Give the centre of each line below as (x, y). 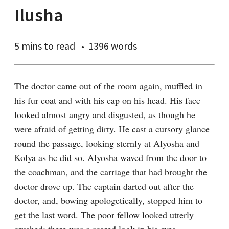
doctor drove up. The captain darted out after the (104, 186)
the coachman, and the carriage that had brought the (111, 172)
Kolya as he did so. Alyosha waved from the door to (110, 157)
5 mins (28, 46)
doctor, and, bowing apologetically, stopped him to (108, 200)
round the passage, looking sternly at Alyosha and (107, 143)
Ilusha (39, 15)
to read (59, 46)
